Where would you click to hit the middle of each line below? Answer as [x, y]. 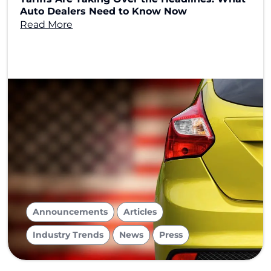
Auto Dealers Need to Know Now [104, 11]
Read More [47, 24]
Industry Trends [68, 235]
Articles [140, 212]
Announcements [70, 212]
